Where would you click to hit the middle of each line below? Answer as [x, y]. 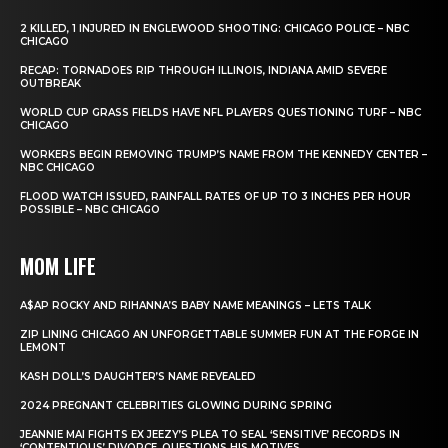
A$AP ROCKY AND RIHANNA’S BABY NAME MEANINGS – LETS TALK [195, 306]
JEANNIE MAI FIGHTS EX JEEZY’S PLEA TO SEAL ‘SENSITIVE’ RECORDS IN [210, 435]
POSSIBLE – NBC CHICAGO [90, 210]
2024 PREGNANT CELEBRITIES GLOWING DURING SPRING [176, 406]
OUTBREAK [50, 84]
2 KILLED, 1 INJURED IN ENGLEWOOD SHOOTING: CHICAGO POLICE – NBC [214, 29]
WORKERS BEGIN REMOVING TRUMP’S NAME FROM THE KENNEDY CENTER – [223, 155]
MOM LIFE [58, 266]
